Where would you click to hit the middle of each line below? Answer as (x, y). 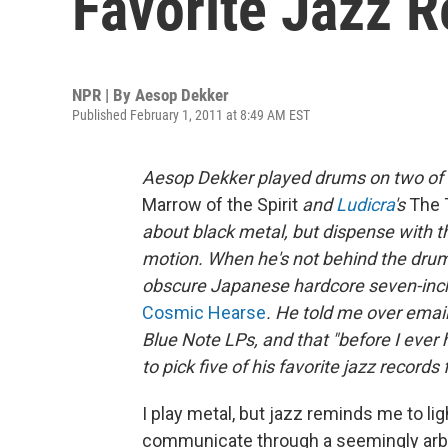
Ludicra (365, 204)
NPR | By (103, 95)
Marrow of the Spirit (220, 204)
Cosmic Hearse (204, 312)
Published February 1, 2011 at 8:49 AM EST (191, 115)
